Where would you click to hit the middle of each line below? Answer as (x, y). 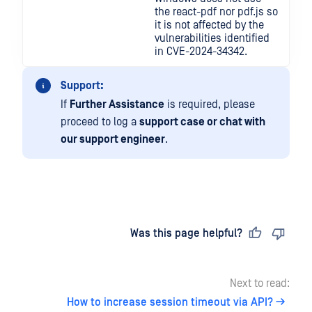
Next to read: (260, 283)
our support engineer (113, 139)
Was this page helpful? (186, 233)
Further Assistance (117, 104)
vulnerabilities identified (212, 38)
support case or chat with (202, 122)
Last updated (72, 233)
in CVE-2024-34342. (201, 52)
